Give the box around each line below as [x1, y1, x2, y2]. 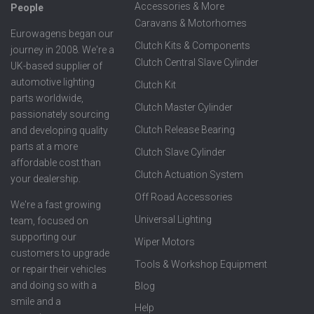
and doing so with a [11, 280, 97, 292]
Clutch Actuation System [135, 169, 244, 181]
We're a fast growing [11, 199, 101, 211]
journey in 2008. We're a [11, 44, 114, 56]
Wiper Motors [135, 236, 196, 248]
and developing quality [11, 125, 108, 137]
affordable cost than [11, 157, 101, 169]
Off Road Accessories [135, 191, 233, 203]
